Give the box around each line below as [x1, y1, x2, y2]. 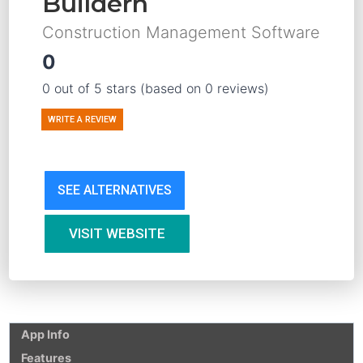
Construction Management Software [42, 22, 320, 42]
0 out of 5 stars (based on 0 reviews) [42, 79, 269, 96]
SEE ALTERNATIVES [58, 181, 172, 198]
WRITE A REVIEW [48, 113, 117, 125]
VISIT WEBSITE [69, 224, 165, 241]
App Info [21, 327, 70, 342]
